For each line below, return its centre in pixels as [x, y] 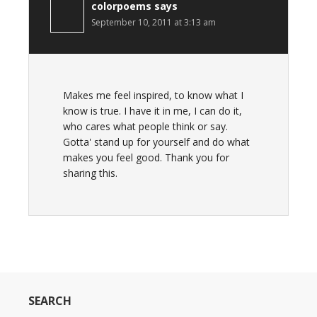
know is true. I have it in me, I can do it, [152, 111]
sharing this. [90, 173]
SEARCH [50, 301]
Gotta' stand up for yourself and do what [156, 142]
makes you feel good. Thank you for [146, 157]
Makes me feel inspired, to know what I [153, 95]
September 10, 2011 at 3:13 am [154, 22]
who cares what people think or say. [145, 126]
